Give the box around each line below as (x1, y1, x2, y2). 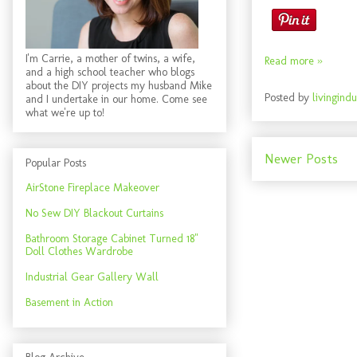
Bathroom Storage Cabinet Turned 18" (25, 231, 198, 245)
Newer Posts (265, 151, 338, 167)
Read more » (265, 54, 323, 68)
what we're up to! (25, 106, 104, 120)
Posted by (265, 91, 312, 105)
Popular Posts (25, 155, 86, 170)
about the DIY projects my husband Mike (25, 79, 212, 93)
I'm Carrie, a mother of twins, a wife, (25, 52, 195, 66)
